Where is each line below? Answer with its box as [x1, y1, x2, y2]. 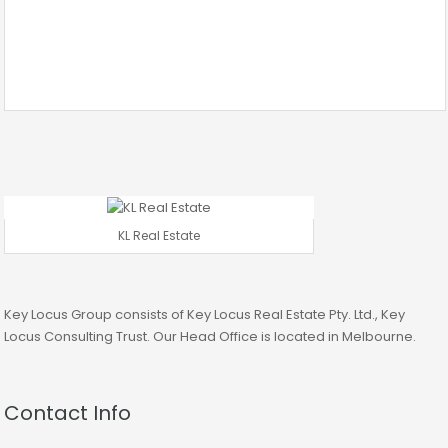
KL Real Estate [118, 226, 200, 244]
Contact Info [4, 398, 131, 427]
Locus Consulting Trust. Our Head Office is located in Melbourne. [4, 326, 416, 346]
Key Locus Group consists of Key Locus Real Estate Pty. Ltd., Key [4, 304, 405, 324]
